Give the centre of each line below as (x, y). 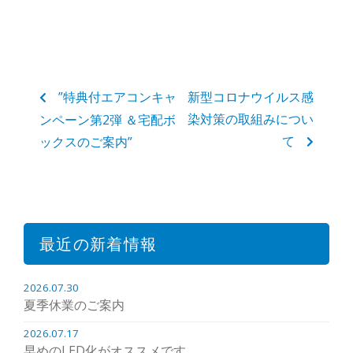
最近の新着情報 (98, 244)
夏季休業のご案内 (74, 305)
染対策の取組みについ (251, 119)
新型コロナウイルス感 (251, 97)
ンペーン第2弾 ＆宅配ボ (108, 120)
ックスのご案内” (86, 142)
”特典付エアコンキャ (117, 97)
